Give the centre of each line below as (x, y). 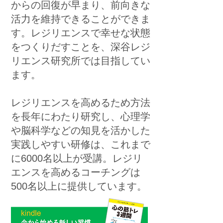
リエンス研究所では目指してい (81, 61)
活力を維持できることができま (81, 19)
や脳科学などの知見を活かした (81, 130)
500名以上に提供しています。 (79, 186)
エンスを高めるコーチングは (76, 172)
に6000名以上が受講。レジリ (77, 158)
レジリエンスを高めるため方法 (81, 103)
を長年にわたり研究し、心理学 (81, 116)
